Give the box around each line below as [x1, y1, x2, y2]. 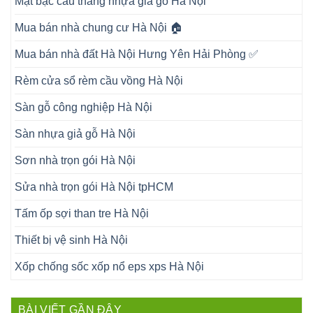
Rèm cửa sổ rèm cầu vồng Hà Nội [15, 75, 183, 87]
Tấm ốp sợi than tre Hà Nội [15, 208, 149, 220]
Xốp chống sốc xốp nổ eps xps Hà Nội [15, 261, 204, 273]
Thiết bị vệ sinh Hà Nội [15, 234, 128, 247]
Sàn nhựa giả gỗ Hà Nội [15, 128, 136, 140]
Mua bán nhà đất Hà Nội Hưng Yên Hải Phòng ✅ [15, 48, 259, 61]
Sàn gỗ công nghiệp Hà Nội [15, 101, 152, 114]
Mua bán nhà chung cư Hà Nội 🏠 [15, 22, 182, 34]
